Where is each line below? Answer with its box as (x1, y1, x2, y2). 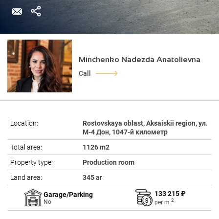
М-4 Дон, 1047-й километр (83, 128, 168, 136)
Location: (10, 119, 38, 127)
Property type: (10, 158, 53, 166)
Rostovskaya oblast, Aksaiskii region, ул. (83, 119, 208, 127)
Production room (83, 158, 134, 166)
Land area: (10, 174, 42, 181)
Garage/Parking (48, 190, 93, 198)
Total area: (10, 143, 42, 151)
